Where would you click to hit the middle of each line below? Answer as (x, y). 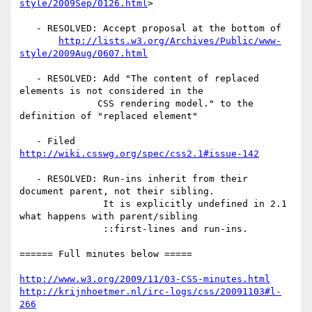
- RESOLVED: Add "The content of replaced (28, 79)
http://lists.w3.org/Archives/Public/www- (170, 41)
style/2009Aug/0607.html (84, 54)
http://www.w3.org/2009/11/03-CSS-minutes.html (145, 279)
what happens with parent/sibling (109, 217)
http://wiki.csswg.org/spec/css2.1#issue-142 (139, 154)
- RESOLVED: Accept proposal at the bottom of (28, 29)
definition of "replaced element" (109, 116)
